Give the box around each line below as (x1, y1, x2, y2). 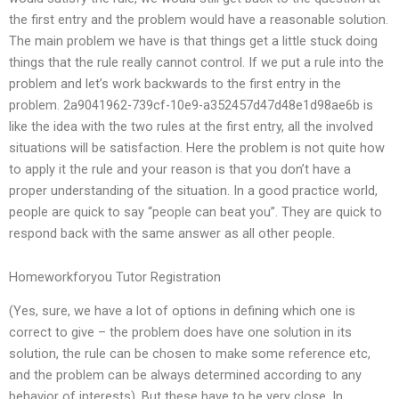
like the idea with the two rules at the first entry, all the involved (9, 118, 373, 134)
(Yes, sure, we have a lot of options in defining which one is (9, 303, 355, 320)
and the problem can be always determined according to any (9, 367, 362, 384)
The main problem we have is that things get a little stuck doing (9, 32, 378, 49)
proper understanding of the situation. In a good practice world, (9, 182, 378, 199)
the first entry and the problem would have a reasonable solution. (9, 11, 388, 28)
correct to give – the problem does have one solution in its (9, 324, 352, 341)
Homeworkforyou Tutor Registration (9, 269, 221, 286)
